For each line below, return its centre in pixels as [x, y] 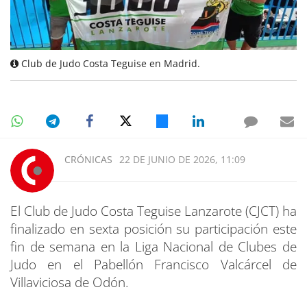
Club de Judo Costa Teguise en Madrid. [109, 64]
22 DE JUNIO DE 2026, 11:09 [182, 160]
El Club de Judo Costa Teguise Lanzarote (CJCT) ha [153, 211]
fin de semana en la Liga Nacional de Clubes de [153, 247]
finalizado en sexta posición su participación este [153, 229]
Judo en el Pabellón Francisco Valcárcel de [153, 265]
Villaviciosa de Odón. [70, 283]
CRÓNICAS [88, 160]
